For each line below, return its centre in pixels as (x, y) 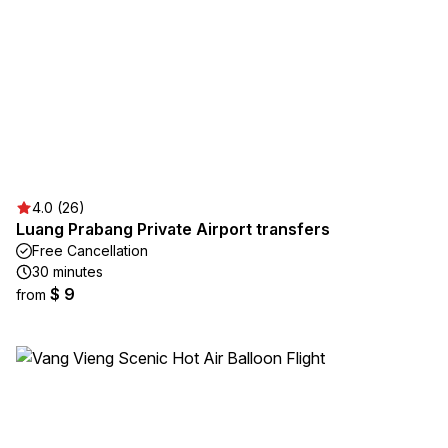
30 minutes (67, 271)
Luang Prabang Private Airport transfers (173, 229)
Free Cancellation (90, 250)
